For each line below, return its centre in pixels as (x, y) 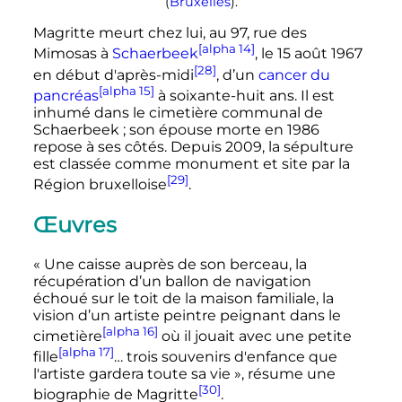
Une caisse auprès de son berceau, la (175, 264)
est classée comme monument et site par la (191, 164)
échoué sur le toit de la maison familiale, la (183, 298)
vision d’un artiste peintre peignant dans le (187, 315)
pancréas (66, 96)
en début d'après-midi (113, 75)
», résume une (284, 374)
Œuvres (74, 224)
